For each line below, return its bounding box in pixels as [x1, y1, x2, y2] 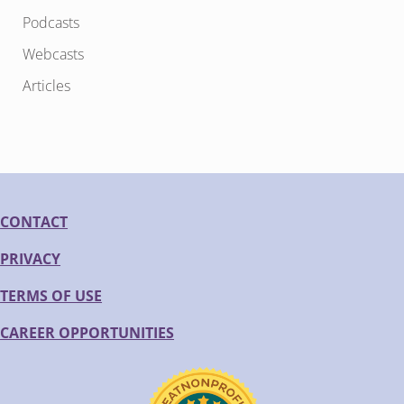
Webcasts [22, 43, 84, 64]
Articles [22, 75, 70, 96]
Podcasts [22, 12, 79, 32]
